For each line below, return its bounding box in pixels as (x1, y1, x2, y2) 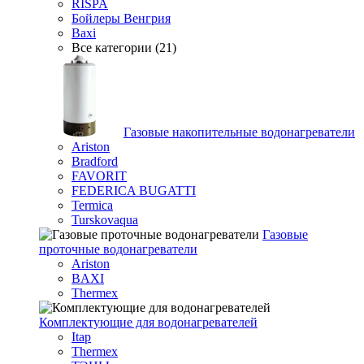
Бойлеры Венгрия (71, 11, 171, 25)
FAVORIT (71, 169, 127, 183)
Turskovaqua (71, 213, 138, 227)
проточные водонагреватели (39, 242, 197, 256)
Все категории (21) (71, 41, 176, 54)
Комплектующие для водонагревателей (39, 315, 258, 329)
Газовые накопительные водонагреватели (123, 125, 355, 139)
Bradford (71, 154, 118, 168)
